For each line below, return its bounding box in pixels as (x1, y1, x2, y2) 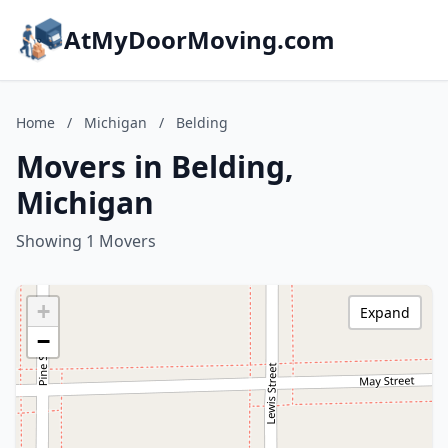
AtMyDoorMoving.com (64, 23, 335, 56)
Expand (360, 303, 410, 322)
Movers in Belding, (16, 146, 294, 187)
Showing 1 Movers (16, 230, 156, 252)
